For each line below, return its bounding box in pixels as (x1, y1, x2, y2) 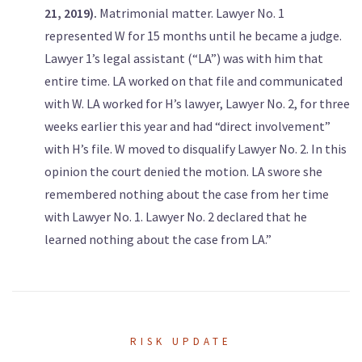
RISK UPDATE (130, 335, 232, 349)
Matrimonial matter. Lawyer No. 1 (97, 5, 284, 22)
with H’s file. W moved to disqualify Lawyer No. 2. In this (44, 141, 347, 158)
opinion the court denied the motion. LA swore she (44, 163, 322, 180)
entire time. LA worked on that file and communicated (44, 73, 343, 90)
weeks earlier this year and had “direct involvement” (44, 118, 330, 135)
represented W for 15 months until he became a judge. (44, 27, 342, 44)
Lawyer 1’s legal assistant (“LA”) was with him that (44, 50, 323, 67)
